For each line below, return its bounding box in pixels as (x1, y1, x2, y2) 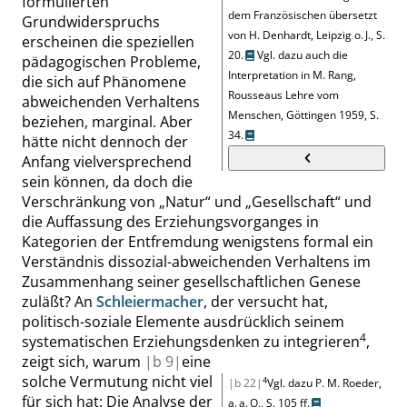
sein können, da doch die (22, 172, 193, 192)
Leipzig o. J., (313, 27, 376, 43)
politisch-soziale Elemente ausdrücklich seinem (22, 312, 344, 332)
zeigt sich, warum (22, 352, 144, 372)
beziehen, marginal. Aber (22, 112, 193, 132)
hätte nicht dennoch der (22, 132, 188, 152)
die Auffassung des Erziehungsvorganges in (22, 212, 319, 232)
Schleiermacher (96, 292, 203, 312)
